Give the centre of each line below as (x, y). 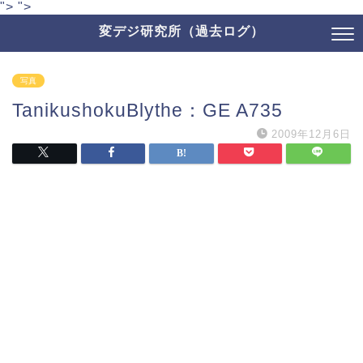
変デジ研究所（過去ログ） (181, 31)
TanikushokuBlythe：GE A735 (147, 110)
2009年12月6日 (311, 134)
